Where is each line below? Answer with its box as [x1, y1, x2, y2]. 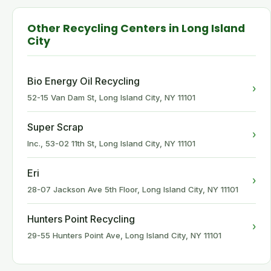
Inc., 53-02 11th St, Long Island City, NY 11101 [27, 139, 195, 148]
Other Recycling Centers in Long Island [27, 21, 245, 36]
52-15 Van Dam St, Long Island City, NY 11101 [27, 93, 195, 102]
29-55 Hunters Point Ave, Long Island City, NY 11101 [27, 230, 221, 240]
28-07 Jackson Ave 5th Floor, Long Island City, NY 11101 [27, 184, 238, 194]
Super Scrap [27, 121, 83, 133]
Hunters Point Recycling [27, 213, 135, 225]
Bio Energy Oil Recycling [27, 75, 140, 87]
